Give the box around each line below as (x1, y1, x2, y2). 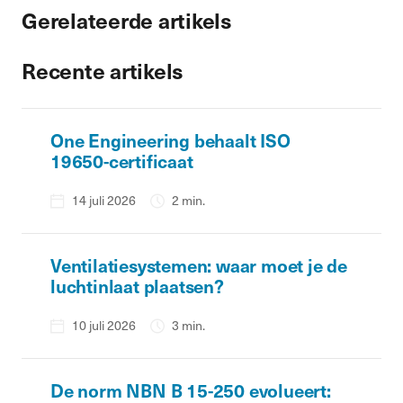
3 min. (172, 316, 205, 335)
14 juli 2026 (72, 191, 136, 210)
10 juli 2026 (72, 316, 136, 335)
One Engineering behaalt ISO (50, 128, 291, 153)
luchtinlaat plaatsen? (50, 273, 224, 299)
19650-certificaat (50, 148, 193, 174)
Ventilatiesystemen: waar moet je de (50, 253, 347, 278)
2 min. (172, 191, 205, 210)
